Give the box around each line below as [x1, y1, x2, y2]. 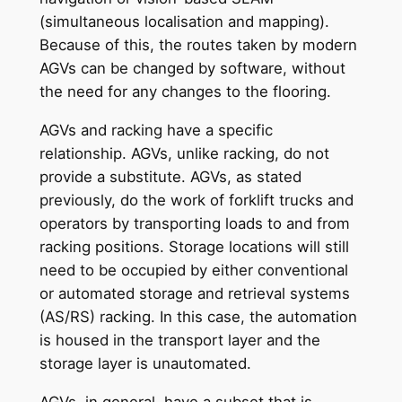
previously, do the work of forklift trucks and [39, 190, 354, 209]
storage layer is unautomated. [39, 354, 251, 372]
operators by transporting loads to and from [39, 214, 350, 232]
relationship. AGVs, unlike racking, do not [39, 144, 329, 162]
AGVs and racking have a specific [39, 120, 273, 139]
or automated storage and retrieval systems [39, 284, 350, 302]
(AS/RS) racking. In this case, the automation [39, 307, 357, 326]
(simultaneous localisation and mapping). [39, 13, 329, 31]
